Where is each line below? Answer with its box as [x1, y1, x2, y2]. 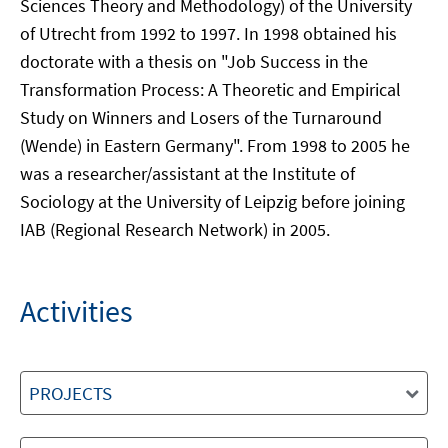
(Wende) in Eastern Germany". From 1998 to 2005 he [20, 134, 410, 157]
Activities [20, 292, 133, 330]
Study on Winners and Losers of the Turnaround [20, 106, 382, 129]
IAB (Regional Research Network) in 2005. [20, 218, 330, 241]
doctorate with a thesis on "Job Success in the [20, 50, 368, 73]
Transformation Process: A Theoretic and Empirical [20, 78, 401, 101]
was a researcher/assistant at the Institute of [20, 162, 355, 185]
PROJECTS [29, 381, 112, 405]
